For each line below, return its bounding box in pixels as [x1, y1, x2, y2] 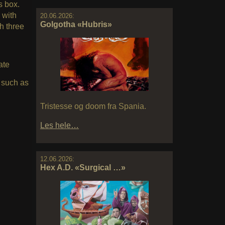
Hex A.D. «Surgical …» [40, 163, 126, 172]
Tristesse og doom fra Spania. [40, 101, 146, 110]
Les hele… [40, 121, 79, 130]
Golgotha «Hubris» [40, 20, 112, 29]
